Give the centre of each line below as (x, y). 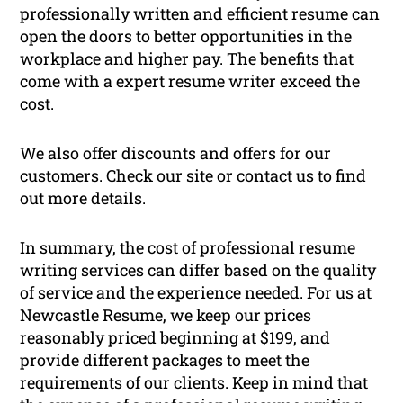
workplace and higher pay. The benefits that (187, 59)
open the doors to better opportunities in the (186, 36)
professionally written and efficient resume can (200, 14)
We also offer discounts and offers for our (176, 153)
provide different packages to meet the (165, 360)
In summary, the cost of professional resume (188, 248)
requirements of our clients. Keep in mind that (194, 383)
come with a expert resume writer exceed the (190, 81)
